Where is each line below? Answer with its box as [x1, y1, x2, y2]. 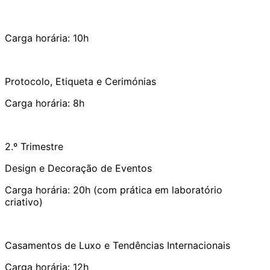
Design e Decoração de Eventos [5, 162, 152, 174]
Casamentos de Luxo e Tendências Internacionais [5, 239, 230, 251]
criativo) [5, 195, 46, 208]
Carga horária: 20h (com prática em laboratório [5, 183, 222, 196]
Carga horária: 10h [5, 31, 92, 44]
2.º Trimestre [5, 140, 66, 152]
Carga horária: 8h [5, 96, 84, 109]
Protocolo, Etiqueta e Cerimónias [5, 75, 156, 87]
